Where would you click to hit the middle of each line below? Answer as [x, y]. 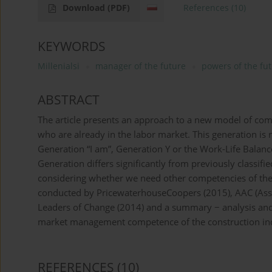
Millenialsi [59, 66]
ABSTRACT [69, 100]
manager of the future [141, 66]
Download [85, 8]
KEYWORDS [72, 46]
